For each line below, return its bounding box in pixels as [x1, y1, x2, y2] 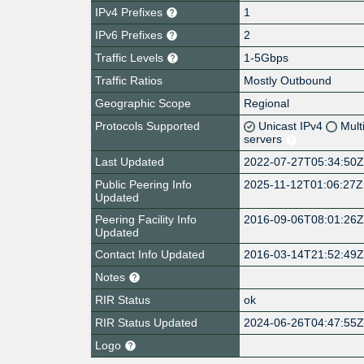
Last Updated [95, 154, 164, 168]
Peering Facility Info [95, 212, 197, 226]
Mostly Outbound [244, 73, 332, 87]
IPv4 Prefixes [95, 5, 166, 19]
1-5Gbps [244, 50, 289, 64]
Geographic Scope [95, 96, 191, 110]
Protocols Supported [95, 119, 200, 132]
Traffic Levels [95, 50, 167, 64]
